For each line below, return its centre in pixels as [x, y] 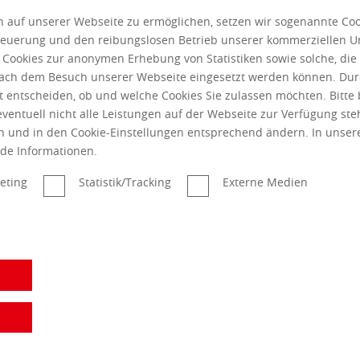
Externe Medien [265, 182]
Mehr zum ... [106, 32]
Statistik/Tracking [125, 182]
